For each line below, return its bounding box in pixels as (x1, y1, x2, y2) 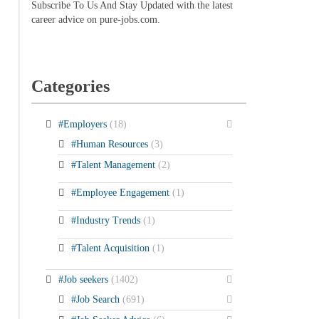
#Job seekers (58, 273, 111, 285)
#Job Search (70, 293, 122, 305)
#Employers (58, 118, 110, 130)
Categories (31, 76, 110, 95)
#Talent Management (70, 159, 158, 170)
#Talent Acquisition (70, 242, 152, 253)
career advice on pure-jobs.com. (31, 14, 160, 25)
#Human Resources (70, 138, 151, 150)
